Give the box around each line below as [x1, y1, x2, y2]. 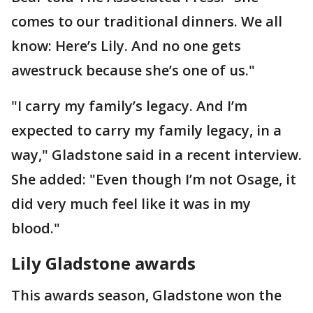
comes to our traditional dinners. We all [11, 12, 282, 31]
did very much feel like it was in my [11, 194, 251, 214]
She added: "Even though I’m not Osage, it [11, 170, 296, 189]
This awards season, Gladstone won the [11, 286, 282, 305]
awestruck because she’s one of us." [11, 61, 255, 80]
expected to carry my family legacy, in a [11, 121, 282, 140]
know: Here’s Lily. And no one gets [11, 36, 241, 56]
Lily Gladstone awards [11, 252, 196, 275]
